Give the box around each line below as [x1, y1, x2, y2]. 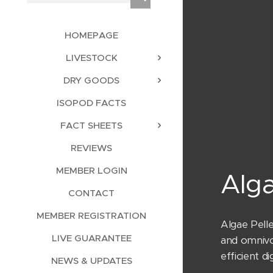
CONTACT [68, 186, 115, 199]
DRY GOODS [63, 74, 119, 86]
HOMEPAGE [65, 29, 118, 41]
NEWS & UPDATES [51, 254, 132, 266]
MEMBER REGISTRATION [37, 209, 146, 221]
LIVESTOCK [65, 51, 118, 63]
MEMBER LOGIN [55, 164, 127, 176]
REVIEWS [71, 141, 112, 154]
